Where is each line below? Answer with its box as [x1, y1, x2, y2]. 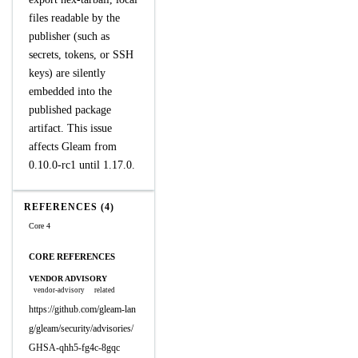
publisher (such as [29, 30, 109, 42]
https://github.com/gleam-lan [29, 304, 136, 315]
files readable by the [29, 12, 120, 24]
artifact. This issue [29, 122, 112, 134]
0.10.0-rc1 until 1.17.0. [29, 159, 135, 171]
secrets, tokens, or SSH [29, 49, 133, 61]
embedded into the [29, 86, 112, 97]
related [94, 286, 115, 294]
